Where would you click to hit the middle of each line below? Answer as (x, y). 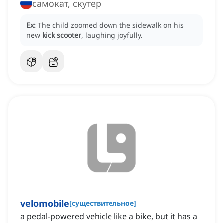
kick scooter (62, 35)
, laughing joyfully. (112, 35)
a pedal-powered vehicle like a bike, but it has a (109, 216)
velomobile (45, 203)
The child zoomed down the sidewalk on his (111, 25)
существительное (103, 203)
